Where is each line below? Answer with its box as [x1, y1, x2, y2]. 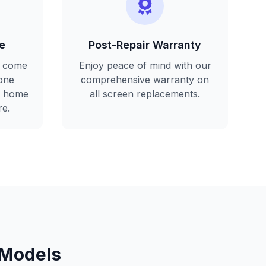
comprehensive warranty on [81, 74, 209, 85]
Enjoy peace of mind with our [78, 59, 211, 71]
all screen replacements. [90, 88, 200, 100]
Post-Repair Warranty [88, 39, 201, 51]
